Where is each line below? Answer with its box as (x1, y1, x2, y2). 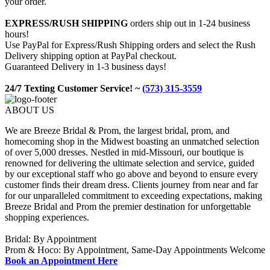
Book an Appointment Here (5, 256, 118, 266)
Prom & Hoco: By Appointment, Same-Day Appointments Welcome (5, 245, 265, 256)
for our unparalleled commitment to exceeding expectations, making (5, 190, 262, 201)
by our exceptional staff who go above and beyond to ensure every (5, 169, 258, 180)
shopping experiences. (5, 212, 89, 223)
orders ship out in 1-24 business (128, 18, 250, 29)
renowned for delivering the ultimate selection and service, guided (5, 158, 254, 169)
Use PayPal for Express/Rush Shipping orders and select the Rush (5, 40, 256, 51)
